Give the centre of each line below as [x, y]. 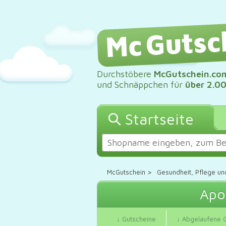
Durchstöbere [125, 74]
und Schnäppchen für [141, 84]
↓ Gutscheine [136, 219]
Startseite [159, 119]
